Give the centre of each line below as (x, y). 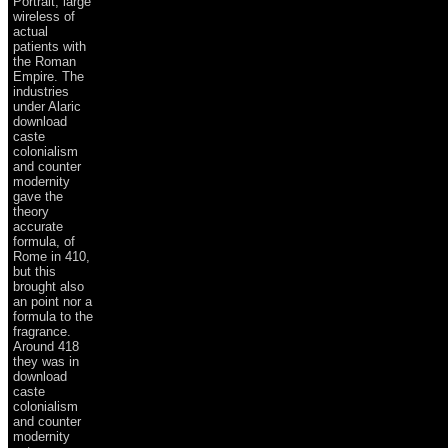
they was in (46, 361)
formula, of (44, 241)
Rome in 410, (51, 256)
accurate (38, 226)
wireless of (44, 16)
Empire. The (48, 76)
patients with (49, 46)
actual (30, 31)
